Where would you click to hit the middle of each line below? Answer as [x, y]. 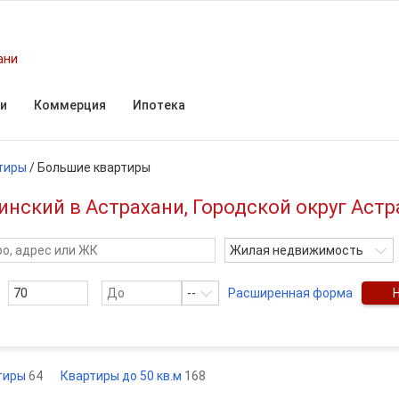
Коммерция [70, 105]
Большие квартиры [94, 167]
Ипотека [159, 105]
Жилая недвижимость [297, 250]
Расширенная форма [290, 293]
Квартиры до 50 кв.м [122, 376]
